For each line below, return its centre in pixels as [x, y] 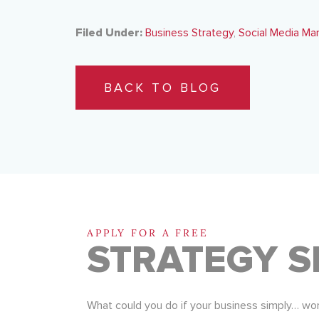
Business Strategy [189, 33]
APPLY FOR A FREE [148, 233]
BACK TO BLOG [162, 88]
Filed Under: [109, 33]
